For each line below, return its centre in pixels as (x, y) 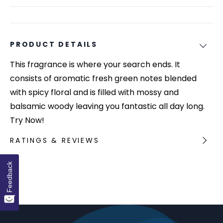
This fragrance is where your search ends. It (95, 64)
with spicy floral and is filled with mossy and (94, 92)
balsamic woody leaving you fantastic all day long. (107, 106)
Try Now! (27, 120)
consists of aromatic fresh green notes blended (103, 78)
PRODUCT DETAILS (54, 44)
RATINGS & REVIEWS (55, 140)
